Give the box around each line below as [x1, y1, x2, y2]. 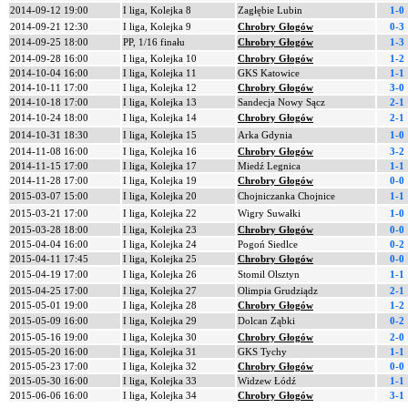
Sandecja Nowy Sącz [238, 97, 325, 107]
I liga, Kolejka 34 [123, 390, 197, 401]
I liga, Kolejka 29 [123, 315, 197, 326]
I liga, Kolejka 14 [123, 112, 197, 123]
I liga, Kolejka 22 [123, 208, 197, 219]
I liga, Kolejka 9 [123, 21, 191, 32]
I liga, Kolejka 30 [123, 331, 197, 342]
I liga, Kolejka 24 [123, 239, 197, 250]
